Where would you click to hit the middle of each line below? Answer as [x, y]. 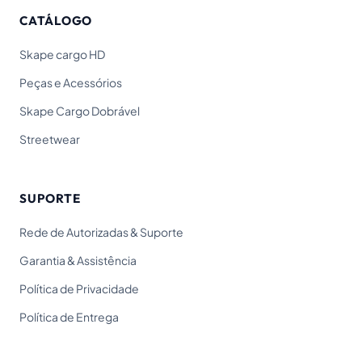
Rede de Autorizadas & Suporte [101, 232]
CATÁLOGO [56, 21]
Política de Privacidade [79, 288]
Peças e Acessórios [71, 82]
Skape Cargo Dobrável [80, 111]
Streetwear [50, 139]
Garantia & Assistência [78, 260]
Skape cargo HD [62, 54]
